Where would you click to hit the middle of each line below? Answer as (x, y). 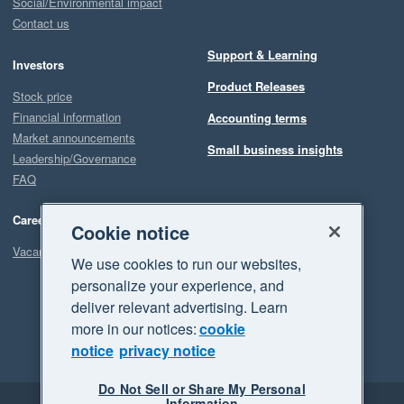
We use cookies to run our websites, (186, 264)
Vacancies (40, 252)
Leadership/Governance (74, 158)
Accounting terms (257, 117)
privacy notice (167, 350)
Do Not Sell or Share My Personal (202, 389)
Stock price (42, 96)
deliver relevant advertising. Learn (179, 307)
